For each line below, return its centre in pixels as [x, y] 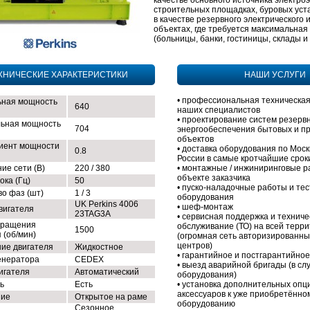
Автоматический [107, 272]
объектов [195, 139]
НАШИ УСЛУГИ [275, 75]
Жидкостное [99, 247]
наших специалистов [219, 110]
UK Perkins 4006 [107, 204]
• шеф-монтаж [205, 207]
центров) [195, 246]
